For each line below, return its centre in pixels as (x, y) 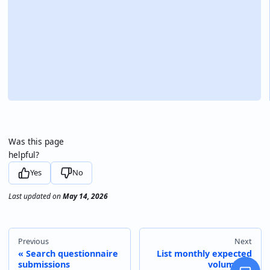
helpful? (24, 155)
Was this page (36, 142)
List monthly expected (205, 253)
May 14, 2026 (86, 196)
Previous (33, 242)
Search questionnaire (72, 253)
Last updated (30, 196)
